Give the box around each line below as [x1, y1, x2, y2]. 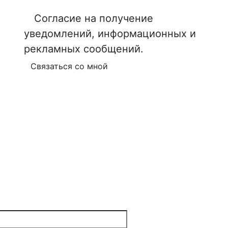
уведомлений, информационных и [23, 27, 196, 40]
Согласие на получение [34, 12, 153, 24]
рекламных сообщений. [23, 42, 144, 55]
